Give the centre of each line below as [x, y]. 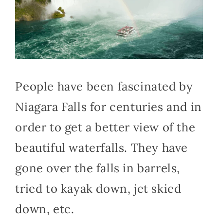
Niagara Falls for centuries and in [109, 107]
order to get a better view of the [105, 127]
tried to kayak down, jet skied [98, 188]
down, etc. [45, 209]
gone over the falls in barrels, [98, 168]
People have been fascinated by [104, 86]
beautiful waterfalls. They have [101, 147]
